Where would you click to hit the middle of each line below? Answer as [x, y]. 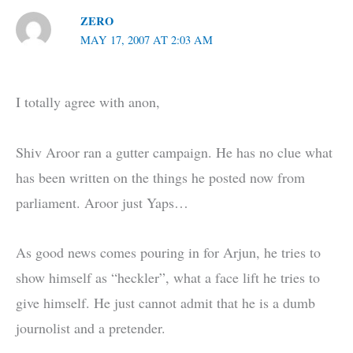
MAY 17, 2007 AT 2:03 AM [146, 39]
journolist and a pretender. [91, 328]
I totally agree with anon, [88, 102]
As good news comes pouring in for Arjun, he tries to [168, 253]
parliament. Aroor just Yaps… [102, 202]
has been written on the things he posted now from [160, 177]
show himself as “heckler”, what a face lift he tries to [168, 278]
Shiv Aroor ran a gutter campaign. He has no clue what [174, 152]
